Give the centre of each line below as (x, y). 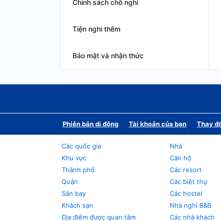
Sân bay (74, 193)
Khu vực (74, 158)
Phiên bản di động (91, 124)
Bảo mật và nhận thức (108, 55)
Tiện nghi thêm (96, 29)
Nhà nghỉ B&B (190, 205)
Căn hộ (180, 158)
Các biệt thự (188, 182)
